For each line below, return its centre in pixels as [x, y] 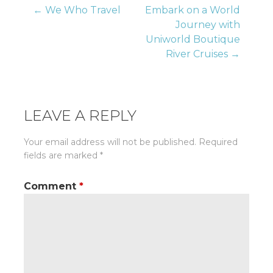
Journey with [208, 24]
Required [218, 142]
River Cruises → [203, 54]
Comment [51, 186]
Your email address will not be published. [110, 142]
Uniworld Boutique [193, 39]
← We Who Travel [77, 10]
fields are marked [62, 155]
